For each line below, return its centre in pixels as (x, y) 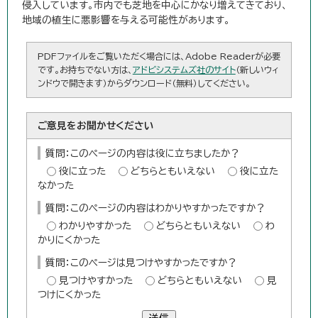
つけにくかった (69, 295)
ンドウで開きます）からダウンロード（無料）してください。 (144, 83)
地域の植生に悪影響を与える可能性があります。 (126, 20)
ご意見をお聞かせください (95, 126)
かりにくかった (68, 240)
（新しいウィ (257, 70)
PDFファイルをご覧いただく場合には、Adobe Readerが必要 (159, 56)
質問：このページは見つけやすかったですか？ (141, 263)
